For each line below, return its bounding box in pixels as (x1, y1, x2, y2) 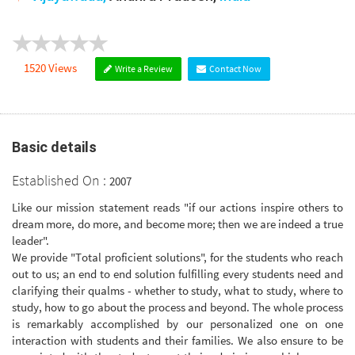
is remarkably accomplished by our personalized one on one (12, 315, 343, 331)
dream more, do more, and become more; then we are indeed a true (12, 216, 343, 231)
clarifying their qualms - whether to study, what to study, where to (12, 282, 343, 298)
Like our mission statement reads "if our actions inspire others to (12, 199, 343, 215)
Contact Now (208, 63, 261, 75)
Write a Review (113, 63, 173, 75)
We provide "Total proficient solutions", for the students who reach (12, 249, 343, 265)
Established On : (12, 171, 109, 190)
